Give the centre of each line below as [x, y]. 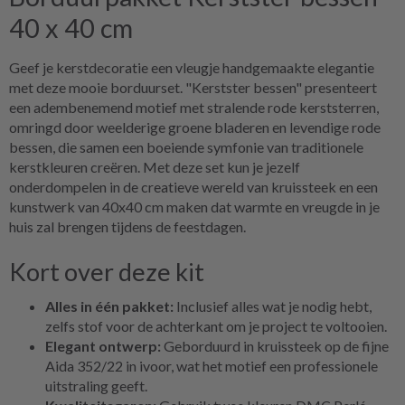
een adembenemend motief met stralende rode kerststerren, [194, 107]
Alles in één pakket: [109, 306]
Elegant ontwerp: [103, 345]
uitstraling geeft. [96, 385]
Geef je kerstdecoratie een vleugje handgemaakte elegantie [192, 67]
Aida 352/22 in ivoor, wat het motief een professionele [212, 365]
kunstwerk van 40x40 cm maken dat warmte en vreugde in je [194, 206]
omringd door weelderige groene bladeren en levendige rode [195, 127]
